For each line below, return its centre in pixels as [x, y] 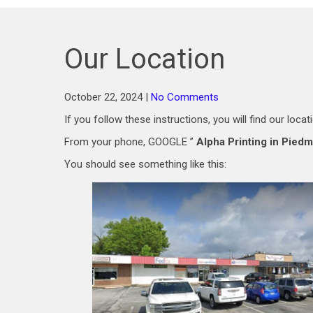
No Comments [185, 97]
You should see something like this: [145, 164]
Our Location [145, 59]
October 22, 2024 [103, 97]
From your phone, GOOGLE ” [130, 142]
